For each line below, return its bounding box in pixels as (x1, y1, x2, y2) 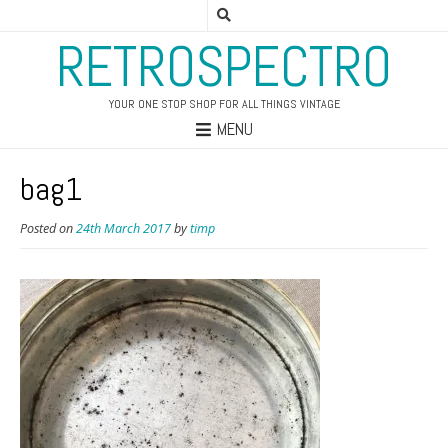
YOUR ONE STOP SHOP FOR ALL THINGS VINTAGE (108, 96, 340, 112)
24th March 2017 (76, 220, 171, 238)
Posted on (20, 220, 76, 238)
